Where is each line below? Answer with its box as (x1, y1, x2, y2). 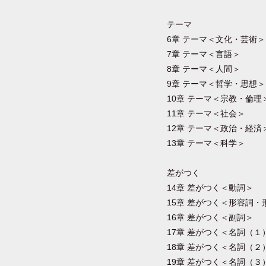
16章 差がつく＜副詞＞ (167, 213, 254, 222)
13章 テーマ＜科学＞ (167, 138, 246, 148)
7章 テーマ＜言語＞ (167, 49, 241, 59)
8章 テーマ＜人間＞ (167, 64, 241, 74)
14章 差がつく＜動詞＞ (167, 183, 254, 192)
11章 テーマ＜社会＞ (167, 109, 246, 118)
